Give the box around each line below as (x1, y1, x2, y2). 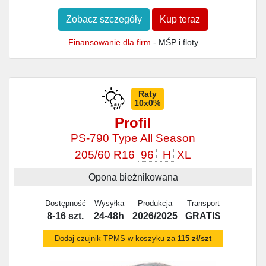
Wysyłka (94, 198, 124, 208)
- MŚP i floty (150, 37, 198, 47)
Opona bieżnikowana (88, 172, 178, 182)
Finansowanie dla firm (68, 37, 151, 47)
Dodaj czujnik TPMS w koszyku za (55, 233, 178, 243)
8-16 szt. (47, 210, 84, 221)
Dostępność (45, 198, 86, 208)
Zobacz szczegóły (66, 14, 142, 24)
